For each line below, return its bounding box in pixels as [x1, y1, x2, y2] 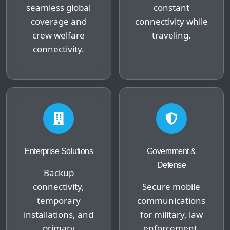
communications [137, 194, 206, 206]
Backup [43, 166, 74, 179]
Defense [157, 160, 186, 169]
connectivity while [135, 15, 208, 27]
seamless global [26, 1, 91, 13]
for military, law [140, 208, 203, 220]
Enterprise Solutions [24, 146, 93, 156]
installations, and [24, 208, 94, 220]
